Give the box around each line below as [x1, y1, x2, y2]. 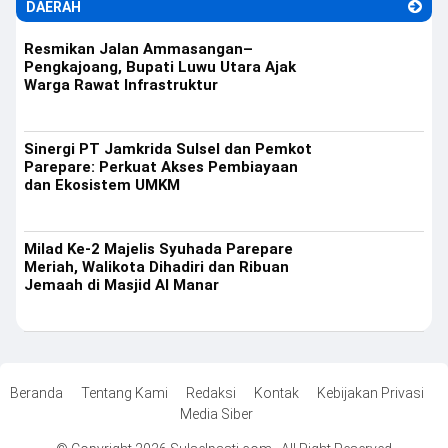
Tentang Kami [80, 384, 168, 401]
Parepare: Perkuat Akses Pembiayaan [24, 157, 298, 176]
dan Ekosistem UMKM [24, 175, 180, 194]
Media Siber [180, 405, 253, 422]
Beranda [9, 384, 63, 401]
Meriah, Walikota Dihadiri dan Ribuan [24, 257, 289, 276]
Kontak [253, 384, 299, 401]
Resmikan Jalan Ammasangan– [24, 39, 253, 58]
